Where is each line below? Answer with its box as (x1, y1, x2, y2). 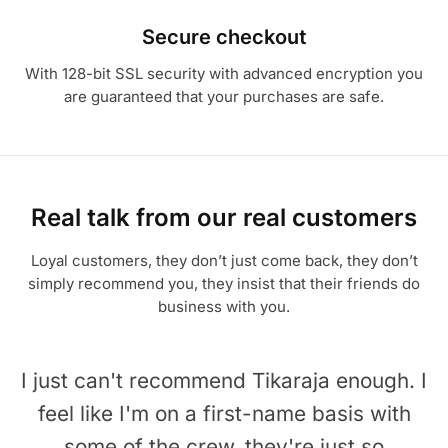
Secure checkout (141, 25, 307, 50)
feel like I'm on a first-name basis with (37, 400, 411, 426)
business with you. (158, 296, 290, 316)
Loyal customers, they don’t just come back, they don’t (30, 250, 418, 270)
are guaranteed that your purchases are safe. (64, 87, 384, 107)
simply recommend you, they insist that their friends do (28, 273, 420, 293)
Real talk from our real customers (31, 202, 417, 232)
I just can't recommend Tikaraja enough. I (21, 367, 427, 393)
